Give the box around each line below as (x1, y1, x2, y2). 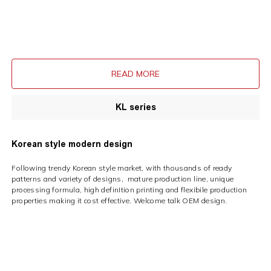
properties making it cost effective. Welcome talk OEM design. (11, 196, 227, 206)
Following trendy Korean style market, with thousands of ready (11, 163, 232, 173)
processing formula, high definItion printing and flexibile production (11, 185, 247, 195)
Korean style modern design (11, 139, 133, 149)
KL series (115, 102, 156, 113)
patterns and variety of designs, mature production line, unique (11, 174, 234, 184)
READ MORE (111, 68, 160, 80)
